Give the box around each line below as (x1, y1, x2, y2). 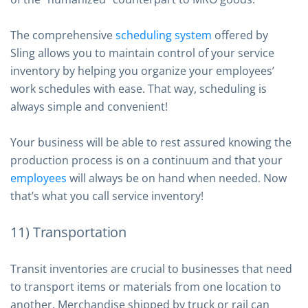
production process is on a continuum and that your (10, 153, 283, 168)
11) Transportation (10, 223, 127, 241)
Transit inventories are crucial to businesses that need (10, 261, 292, 276)
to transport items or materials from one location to (10, 279, 281, 294)
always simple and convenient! (10, 99, 168, 114)
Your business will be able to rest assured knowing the (10, 135, 291, 150)
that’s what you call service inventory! (10, 188, 203, 203)
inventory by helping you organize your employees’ (10, 63, 274, 78)
